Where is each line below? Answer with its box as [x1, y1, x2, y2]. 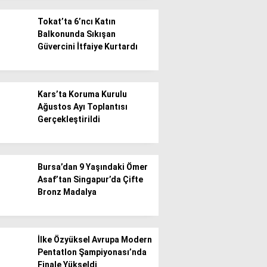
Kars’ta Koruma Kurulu [38, 89, 127, 99]
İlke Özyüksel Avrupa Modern [38, 235, 152, 244]
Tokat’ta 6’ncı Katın [38, 17, 116, 26]
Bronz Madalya [38, 187, 97, 197]
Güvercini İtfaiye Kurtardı [38, 42, 138, 51]
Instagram [172, 225, 221, 236]
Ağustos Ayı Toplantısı [38, 102, 128, 111]
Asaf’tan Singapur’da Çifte [38, 175, 143, 184]
